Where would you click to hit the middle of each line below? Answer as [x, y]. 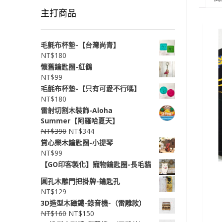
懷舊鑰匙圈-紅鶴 [66, 67]
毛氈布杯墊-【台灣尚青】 [80, 45]
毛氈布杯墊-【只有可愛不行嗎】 [91, 88]
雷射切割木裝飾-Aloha [77, 110]
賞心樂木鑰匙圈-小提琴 [77, 142]
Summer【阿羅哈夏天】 [80, 121]
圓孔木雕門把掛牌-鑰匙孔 [80, 181]
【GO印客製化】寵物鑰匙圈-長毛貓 [96, 164]
